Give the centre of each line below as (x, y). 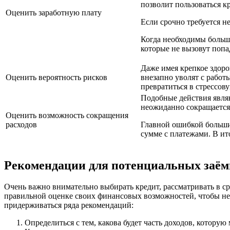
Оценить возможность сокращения (67, 115)
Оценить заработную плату (54, 12)
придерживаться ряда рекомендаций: (69, 205)
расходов (21, 124)
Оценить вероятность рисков (56, 77)
